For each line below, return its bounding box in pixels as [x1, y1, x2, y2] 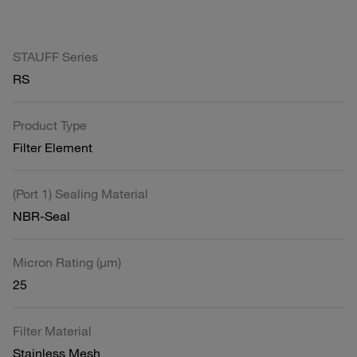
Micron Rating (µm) [13, 253, 121, 270]
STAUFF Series [13, 48, 98, 65]
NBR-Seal [13, 207, 70, 224]
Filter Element [13, 139, 92, 155]
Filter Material [13, 322, 92, 339]
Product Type [13, 116, 87, 133]
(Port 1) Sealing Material [13, 185, 148, 202]
